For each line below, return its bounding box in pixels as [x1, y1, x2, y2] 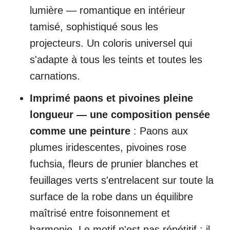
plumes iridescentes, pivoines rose [30, 142, 186, 154]
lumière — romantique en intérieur [30, 5, 185, 16]
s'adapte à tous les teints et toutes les [30, 54, 202, 66]
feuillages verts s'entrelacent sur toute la [30, 175, 214, 186]
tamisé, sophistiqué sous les [30, 21, 158, 33]
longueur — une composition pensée [30, 109, 210, 121]
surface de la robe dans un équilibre [30, 191, 193, 203]
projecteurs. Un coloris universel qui [30, 37, 192, 49]
